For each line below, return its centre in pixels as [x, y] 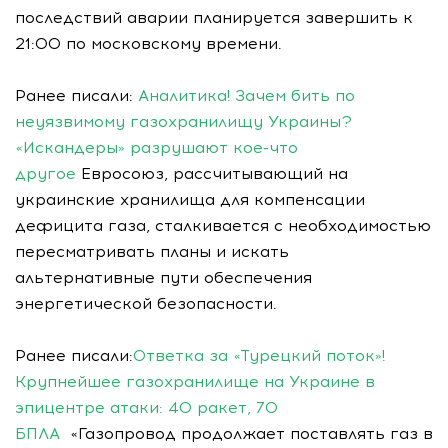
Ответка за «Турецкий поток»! [259, 355]
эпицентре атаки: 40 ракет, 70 [146, 407]
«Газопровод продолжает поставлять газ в [246, 433]
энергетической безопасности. [146, 303]
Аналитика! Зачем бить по [246, 95]
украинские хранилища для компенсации [190, 199]
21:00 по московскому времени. [148, 43]
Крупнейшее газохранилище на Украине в [195, 381]
